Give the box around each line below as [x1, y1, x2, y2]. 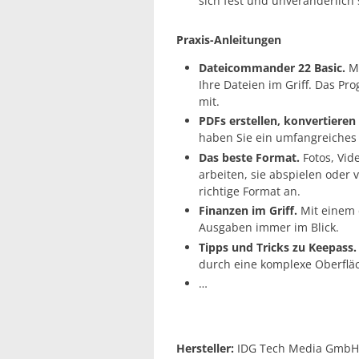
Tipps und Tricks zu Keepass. [199, 239, 357, 255]
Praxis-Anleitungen [176, 31, 281, 47]
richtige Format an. [199, 183, 301, 199]
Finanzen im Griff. [199, 203, 297, 219]
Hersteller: [176, 341, 234, 357]
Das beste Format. [199, 149, 300, 165]
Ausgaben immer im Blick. [199, 220, 339, 236]
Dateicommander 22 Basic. [199, 59, 345, 75]
